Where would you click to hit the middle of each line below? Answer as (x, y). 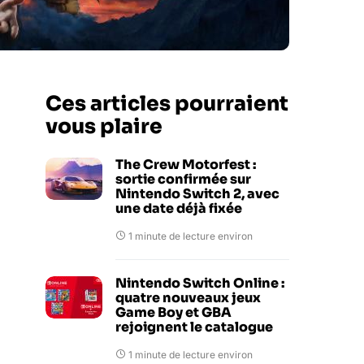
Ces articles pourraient (167, 104)
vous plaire (104, 126)
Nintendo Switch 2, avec (197, 194)
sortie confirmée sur (183, 179)
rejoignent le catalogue (194, 327)
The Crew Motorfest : (186, 165)
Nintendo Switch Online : (200, 283)
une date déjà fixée (179, 208)
